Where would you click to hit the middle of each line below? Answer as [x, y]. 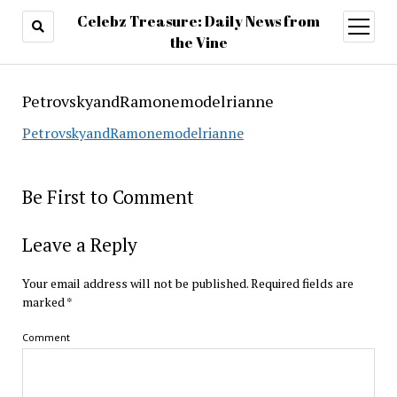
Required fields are [300, 283]
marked [44, 302]
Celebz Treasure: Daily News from [198, 21]
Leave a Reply [79, 245]
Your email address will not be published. [135, 283]
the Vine [198, 43]
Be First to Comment [108, 197]
